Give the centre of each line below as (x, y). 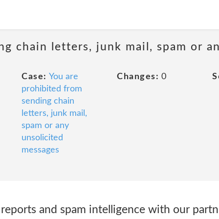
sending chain (48, 101)
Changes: (138, 77)
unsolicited (42, 138)
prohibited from (52, 89)
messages (40, 150)
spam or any (45, 126)
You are (63, 77)
